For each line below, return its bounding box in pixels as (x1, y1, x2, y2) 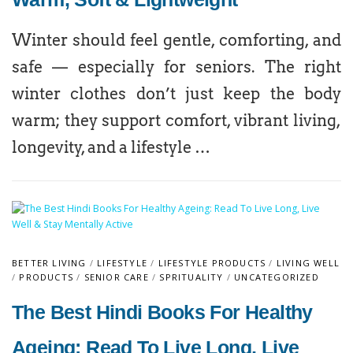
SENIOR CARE (84, 271, 149, 283)
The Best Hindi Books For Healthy (12, 301, 313, 323)
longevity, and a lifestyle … (12, 138, 210, 157)
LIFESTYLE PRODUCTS (158, 257, 266, 269)
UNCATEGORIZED (234, 271, 319, 283)
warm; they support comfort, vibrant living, (12, 111, 341, 130)
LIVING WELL (276, 257, 340, 269)
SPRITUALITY (159, 271, 224, 283)
